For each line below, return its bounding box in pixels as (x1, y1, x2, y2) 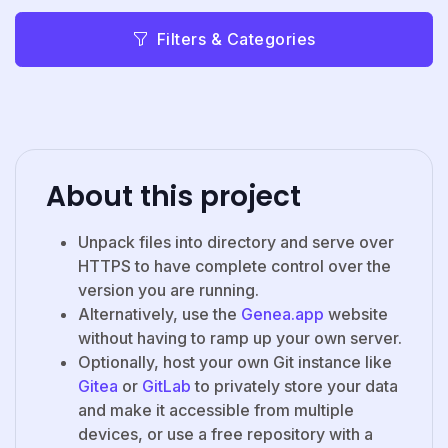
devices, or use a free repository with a (78, 423, 373, 444)
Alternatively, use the (78, 303, 241, 324)
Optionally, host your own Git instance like (78, 351, 392, 372)
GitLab (142, 375, 191, 396)
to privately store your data (191, 375, 398, 396)
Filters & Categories (156, 29, 316, 50)
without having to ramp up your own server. (78, 327, 402, 348)
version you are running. (78, 279, 259, 300)
